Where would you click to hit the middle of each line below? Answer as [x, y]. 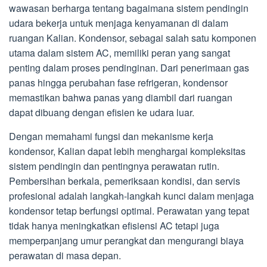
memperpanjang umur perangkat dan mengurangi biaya [126, 241]
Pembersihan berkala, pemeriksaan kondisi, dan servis [125, 181]
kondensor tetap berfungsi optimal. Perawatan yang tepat [129, 211]
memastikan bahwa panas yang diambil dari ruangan [121, 98]
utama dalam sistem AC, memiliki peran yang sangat [119, 53]
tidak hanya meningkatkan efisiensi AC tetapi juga [114, 226]
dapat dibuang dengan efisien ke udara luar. [102, 113]
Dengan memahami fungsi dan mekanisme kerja [111, 136]
